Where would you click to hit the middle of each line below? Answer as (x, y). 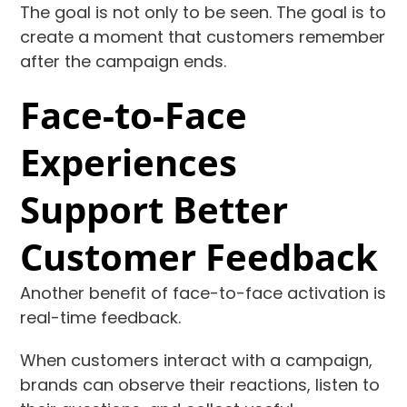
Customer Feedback (199, 256)
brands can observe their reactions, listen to (200, 384)
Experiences (129, 162)
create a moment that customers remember (203, 36)
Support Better (154, 209)
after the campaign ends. (124, 61)
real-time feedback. (101, 317)
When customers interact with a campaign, (197, 360)
